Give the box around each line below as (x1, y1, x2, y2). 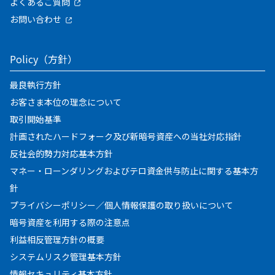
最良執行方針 (10, 78, 61, 91)
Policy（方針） (10, 51, 77, 66)
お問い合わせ (10, 12, 61, 25)
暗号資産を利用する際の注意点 (10, 215, 130, 228)
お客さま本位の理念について (10, 95, 122, 108)
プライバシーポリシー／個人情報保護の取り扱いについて (10, 198, 233, 211)
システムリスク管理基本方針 (10, 250, 122, 263)
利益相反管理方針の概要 (10, 233, 104, 246)
